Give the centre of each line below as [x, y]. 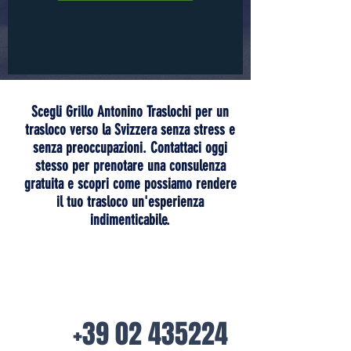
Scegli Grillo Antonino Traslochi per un [130, 112]
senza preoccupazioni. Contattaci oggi [130, 148]
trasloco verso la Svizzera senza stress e [130, 130]
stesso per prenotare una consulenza [130, 166]
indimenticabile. [130, 220]
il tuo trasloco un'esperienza [130, 202]
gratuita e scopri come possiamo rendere [130, 184]
